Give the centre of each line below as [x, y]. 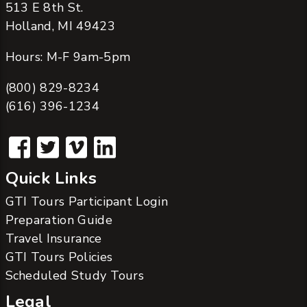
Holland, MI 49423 [60, 26]
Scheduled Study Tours [75, 276]
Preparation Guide [59, 220]
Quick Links [51, 179]
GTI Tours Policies [59, 257]
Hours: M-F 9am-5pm [68, 57]
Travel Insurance [53, 239]
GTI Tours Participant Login [87, 202]
